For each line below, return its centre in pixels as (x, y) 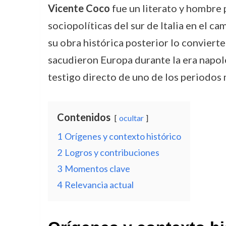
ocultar (131, 118)
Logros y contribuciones (112, 152)
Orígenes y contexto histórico (123, 136)
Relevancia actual (99, 185)
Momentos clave (97, 168)
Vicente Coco (79, 8)
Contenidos (83, 117)
